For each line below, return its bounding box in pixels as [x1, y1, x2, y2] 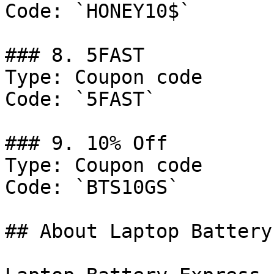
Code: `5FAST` [5, 88, 156, 110]
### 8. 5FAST [5, 44, 144, 66]
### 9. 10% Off [5, 132, 168, 154]
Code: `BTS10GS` [5, 176, 179, 198]
